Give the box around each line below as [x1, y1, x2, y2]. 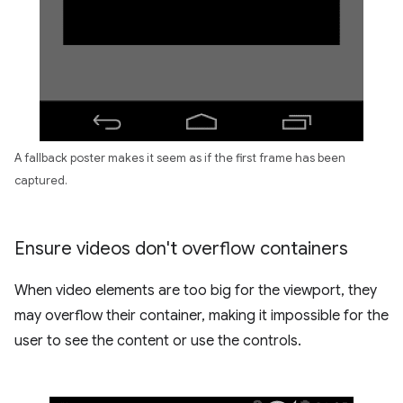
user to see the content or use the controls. [14, 331, 301, 350]
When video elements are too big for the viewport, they [14, 281, 377, 300]
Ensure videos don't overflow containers [14, 237, 348, 260]
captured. [14, 173, 67, 188]
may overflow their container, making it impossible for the [14, 306, 389, 325]
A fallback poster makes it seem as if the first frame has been [14, 150, 345, 166]
